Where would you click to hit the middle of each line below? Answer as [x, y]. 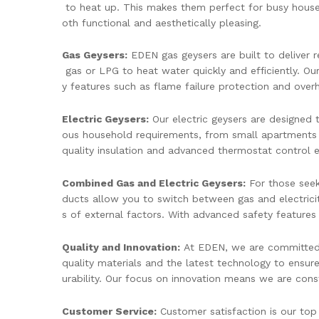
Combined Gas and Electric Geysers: [154, 183]
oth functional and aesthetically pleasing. [162, 22]
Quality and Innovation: [121, 247]
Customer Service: [109, 311]
